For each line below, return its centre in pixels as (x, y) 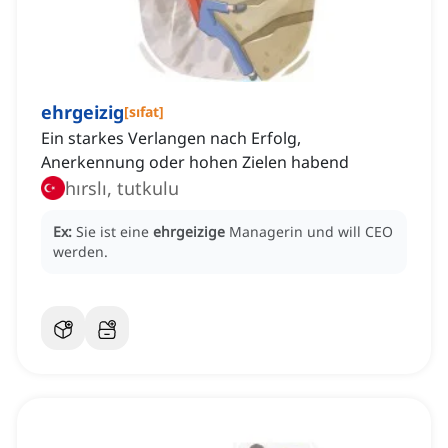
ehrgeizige (189, 232)
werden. (80, 252)
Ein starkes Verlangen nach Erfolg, (171, 138)
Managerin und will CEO (311, 232)
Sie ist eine (114, 232)
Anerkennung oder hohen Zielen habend (195, 162)
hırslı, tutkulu (148, 188)
